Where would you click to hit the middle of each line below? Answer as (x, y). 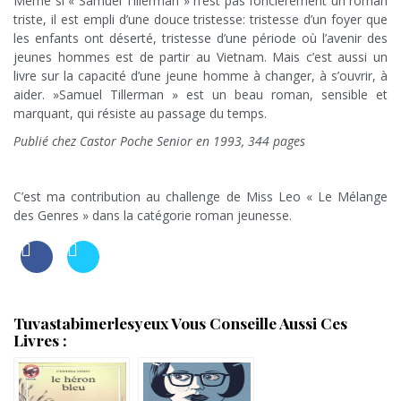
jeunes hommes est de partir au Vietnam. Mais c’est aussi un (200, 57)
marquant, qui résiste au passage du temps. (140, 114)
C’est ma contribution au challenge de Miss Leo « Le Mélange (200, 197)
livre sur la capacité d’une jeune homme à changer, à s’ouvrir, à (200, 76)
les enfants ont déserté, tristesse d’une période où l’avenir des (200, 38)
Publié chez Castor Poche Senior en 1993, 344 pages (159, 141)
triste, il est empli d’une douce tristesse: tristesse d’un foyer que (200, 20)
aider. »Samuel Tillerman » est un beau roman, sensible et (200, 95)
